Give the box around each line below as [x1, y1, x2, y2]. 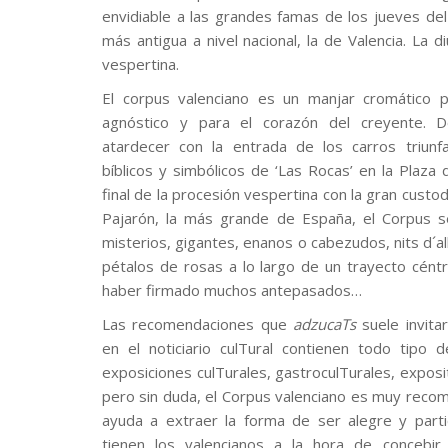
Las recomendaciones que [102, 314, 293, 334]
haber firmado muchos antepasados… [102, 280, 362, 300]
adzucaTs [292, 314, 356, 334]
